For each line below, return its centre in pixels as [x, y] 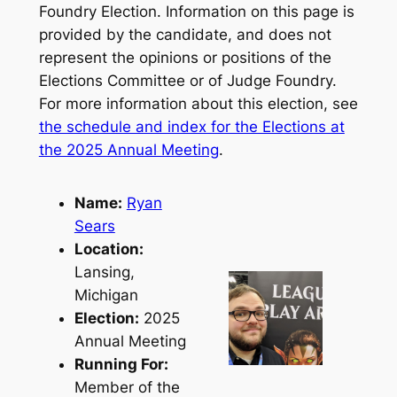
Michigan [106, 295]
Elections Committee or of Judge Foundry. [187, 81]
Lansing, [104, 272]
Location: [109, 249]
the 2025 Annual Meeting [128, 150]
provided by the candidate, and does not [185, 35]
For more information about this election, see [198, 104]
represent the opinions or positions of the [185, 58]
